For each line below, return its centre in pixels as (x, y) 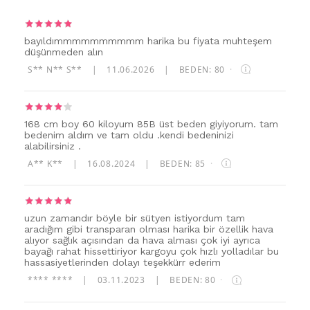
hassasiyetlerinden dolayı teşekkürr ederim (122, 263)
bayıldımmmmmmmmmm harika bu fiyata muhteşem (148, 40)
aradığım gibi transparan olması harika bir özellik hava (149, 229)
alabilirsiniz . (53, 146)
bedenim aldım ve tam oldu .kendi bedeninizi (129, 135)
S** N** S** (56, 69)
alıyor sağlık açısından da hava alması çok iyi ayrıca (142, 240)
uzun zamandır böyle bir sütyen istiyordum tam (135, 218)
